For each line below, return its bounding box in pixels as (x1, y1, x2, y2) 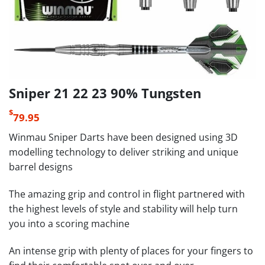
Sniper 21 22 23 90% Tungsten (9, 84, 201, 102)
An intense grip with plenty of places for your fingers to (9, 244, 253, 257)
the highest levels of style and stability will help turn (9, 202, 238, 215)
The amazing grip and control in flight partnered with (9, 187, 245, 201)
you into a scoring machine (9, 216, 130, 230)
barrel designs (9, 160, 73, 173)
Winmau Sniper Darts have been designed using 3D (9, 131, 238, 144)
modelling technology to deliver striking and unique (9, 146, 238, 159)
